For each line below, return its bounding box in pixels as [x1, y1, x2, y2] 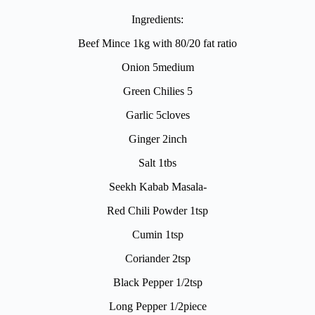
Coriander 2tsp [124, 252, 191, 265]
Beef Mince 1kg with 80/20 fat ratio [78, 37, 237, 50]
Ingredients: [131, 13, 184, 26]
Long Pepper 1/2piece [108, 300, 207, 313]
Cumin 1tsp [131, 229, 184, 241]
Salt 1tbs [139, 157, 176, 169]
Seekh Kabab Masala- [108, 181, 207, 193]
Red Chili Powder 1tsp [107, 205, 208, 217]
